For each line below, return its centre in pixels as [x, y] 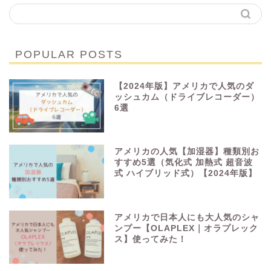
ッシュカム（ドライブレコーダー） [187, 97]
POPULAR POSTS [69, 55]
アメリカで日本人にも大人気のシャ [187, 217]
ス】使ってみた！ [151, 239]
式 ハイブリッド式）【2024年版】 [186, 174]
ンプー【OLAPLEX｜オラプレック [187, 228]
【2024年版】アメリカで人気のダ [184, 87]
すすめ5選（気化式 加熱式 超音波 [184, 163]
